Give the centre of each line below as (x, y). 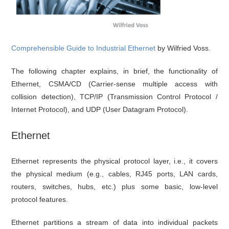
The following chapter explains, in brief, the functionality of (114, 71)
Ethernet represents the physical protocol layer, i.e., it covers (114, 161)
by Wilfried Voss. (183, 48)
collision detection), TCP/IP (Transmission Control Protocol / (114, 96)
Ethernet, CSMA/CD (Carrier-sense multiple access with (114, 84)
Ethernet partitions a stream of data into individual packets (114, 222)
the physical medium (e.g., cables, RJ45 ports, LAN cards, (114, 174)
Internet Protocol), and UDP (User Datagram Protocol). (100, 109)
